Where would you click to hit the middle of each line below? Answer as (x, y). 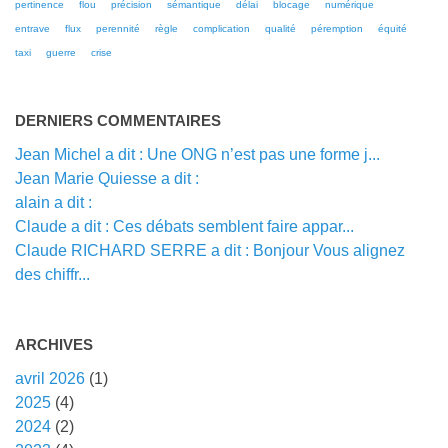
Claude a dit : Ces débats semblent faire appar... (184, 227)
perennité (118, 29)
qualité (280, 29)
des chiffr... (52, 275)
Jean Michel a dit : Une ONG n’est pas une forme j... (197, 155)
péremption (337, 29)
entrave (32, 29)
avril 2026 (50, 379)
